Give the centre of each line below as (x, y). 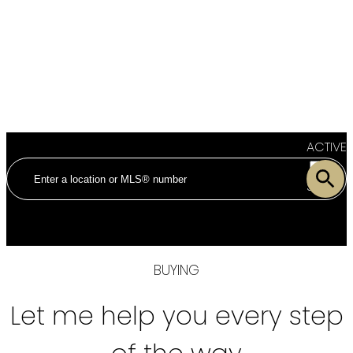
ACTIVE (327, 147)
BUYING (176, 270)
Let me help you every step (176, 316)
